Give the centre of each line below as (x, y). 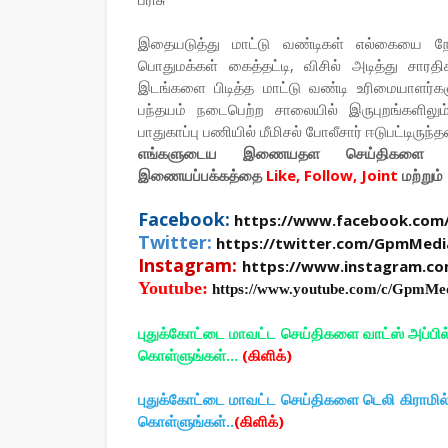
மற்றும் (422, 174)
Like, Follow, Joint (334, 174)
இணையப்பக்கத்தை (202, 174)
